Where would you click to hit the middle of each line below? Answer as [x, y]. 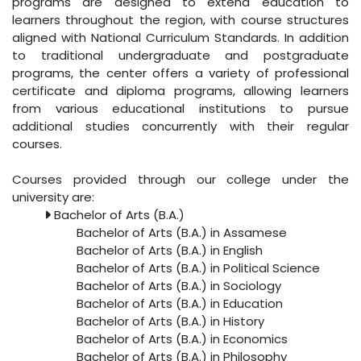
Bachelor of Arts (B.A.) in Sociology [179, 286]
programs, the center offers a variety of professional [180, 73]
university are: [53, 197]
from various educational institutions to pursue [180, 109]
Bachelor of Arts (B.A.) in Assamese [182, 233]
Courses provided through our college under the [180, 180]
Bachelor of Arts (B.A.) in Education [180, 304]
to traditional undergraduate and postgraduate [180, 56]
